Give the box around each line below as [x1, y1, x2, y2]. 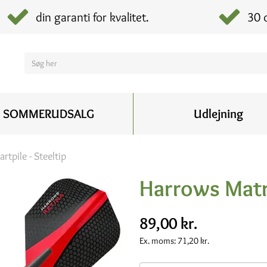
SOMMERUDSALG [2, 105, 94, 121]
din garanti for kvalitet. [35, 9, 149, 24]
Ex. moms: [139, 235, 178, 246]
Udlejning [193, 105, 243, 121]
